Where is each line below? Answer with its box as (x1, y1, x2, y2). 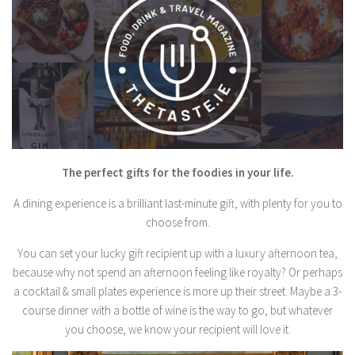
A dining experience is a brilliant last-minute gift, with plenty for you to (13, 196, 342, 212)
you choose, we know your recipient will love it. (64, 322, 291, 338)
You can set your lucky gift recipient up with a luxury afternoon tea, (17, 246, 338, 261)
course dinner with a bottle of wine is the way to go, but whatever (22, 303, 333, 319)
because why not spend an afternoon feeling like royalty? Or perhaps (13, 265, 342, 281)
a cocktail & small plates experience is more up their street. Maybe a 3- (13, 284, 342, 300)
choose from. (145, 215, 210, 231)
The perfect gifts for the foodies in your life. (61, 165, 294, 181)
